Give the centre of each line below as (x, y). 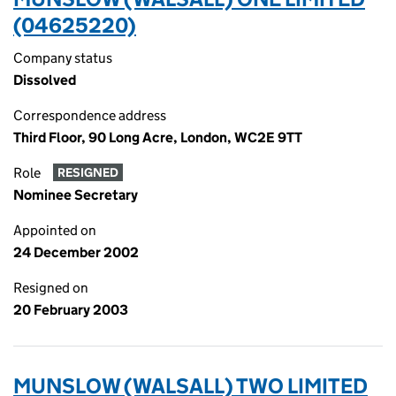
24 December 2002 (76, 252)
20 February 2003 (71, 310)
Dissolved (45, 80)
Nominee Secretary (76, 195)
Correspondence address (90, 115)
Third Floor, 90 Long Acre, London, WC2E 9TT (158, 137)
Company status (63, 58)
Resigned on (51, 288)
